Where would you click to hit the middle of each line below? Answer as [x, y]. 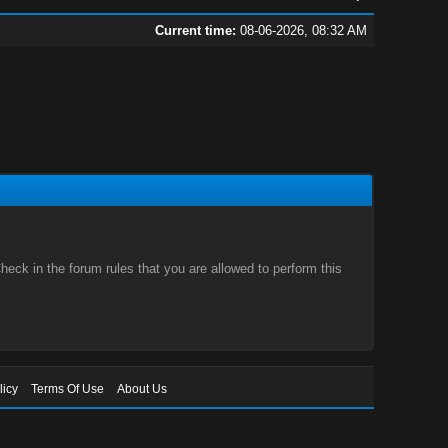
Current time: [195, 30]
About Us [142, 389]
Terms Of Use [68, 389]
